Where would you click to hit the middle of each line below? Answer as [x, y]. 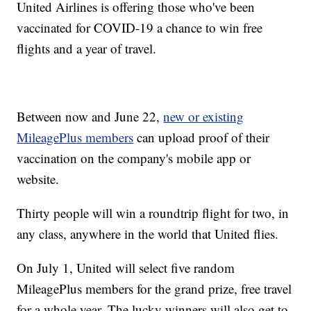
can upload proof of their [202, 137]
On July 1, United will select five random [126, 268]
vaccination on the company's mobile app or [134, 158]
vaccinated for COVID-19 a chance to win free [140, 28]
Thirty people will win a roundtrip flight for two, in [153, 213]
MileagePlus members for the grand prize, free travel [154, 289]
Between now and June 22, [90, 117]
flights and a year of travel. [87, 49]
